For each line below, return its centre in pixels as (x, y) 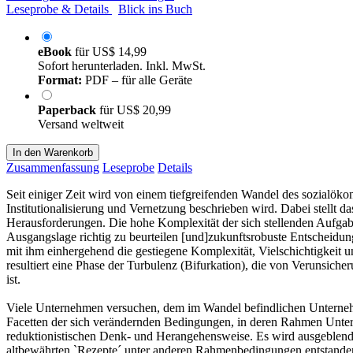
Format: (60, 80)
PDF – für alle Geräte (137, 80)
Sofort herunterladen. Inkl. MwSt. (122, 65)
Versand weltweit (81, 124)
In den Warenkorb (53, 152)
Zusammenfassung (53, 167)
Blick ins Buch (155, 9)
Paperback (69, 110)
